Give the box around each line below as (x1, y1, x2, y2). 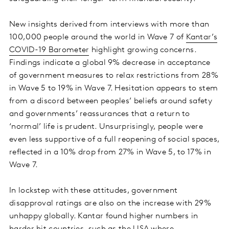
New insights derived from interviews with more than (9, 20, 210, 29)
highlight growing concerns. (89, 46, 196, 55)
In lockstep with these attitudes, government (9, 187, 178, 195)
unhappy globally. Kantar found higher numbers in (9, 212, 198, 221)
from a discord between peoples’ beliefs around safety (9, 97, 212, 106)
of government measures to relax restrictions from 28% (9, 72, 218, 80)
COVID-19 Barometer (9, 46, 89, 55)
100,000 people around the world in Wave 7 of (9, 33, 186, 42)
